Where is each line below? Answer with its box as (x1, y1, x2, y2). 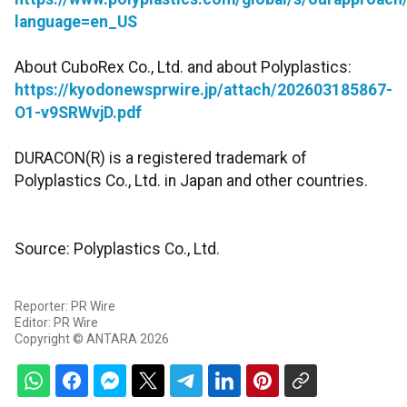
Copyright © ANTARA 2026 (15, 332, 169, 347)
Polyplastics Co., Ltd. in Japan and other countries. (15, 172, 368, 191)
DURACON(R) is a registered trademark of (15, 149, 307, 168)
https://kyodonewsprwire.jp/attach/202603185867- (15, 81, 392, 100)
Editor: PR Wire (15, 315, 98, 331)
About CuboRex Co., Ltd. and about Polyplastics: (15, 58, 352, 77)
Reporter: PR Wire (15, 299, 115, 314)
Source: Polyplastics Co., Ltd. (15, 240, 220, 259)
